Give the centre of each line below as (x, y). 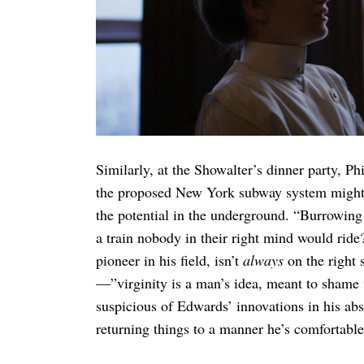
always (263, 260)
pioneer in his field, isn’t (169, 260)
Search (143, 77)
